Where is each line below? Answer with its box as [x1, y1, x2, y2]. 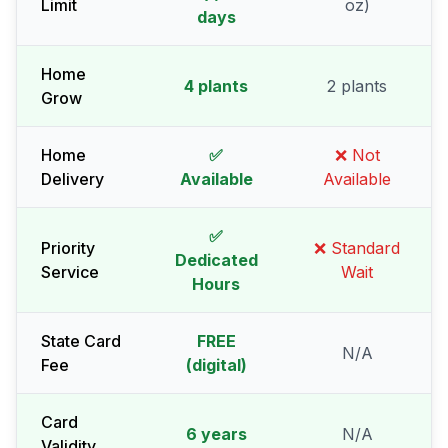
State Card [41, 331, 121, 351]
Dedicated [174, 250, 258, 270]
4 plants [184, 76, 248, 96]
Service [41, 262, 99, 282]
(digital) [185, 355, 247, 375]
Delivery [41, 169, 104, 189]
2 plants [327, 76, 387, 96]
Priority [41, 238, 95, 258]
